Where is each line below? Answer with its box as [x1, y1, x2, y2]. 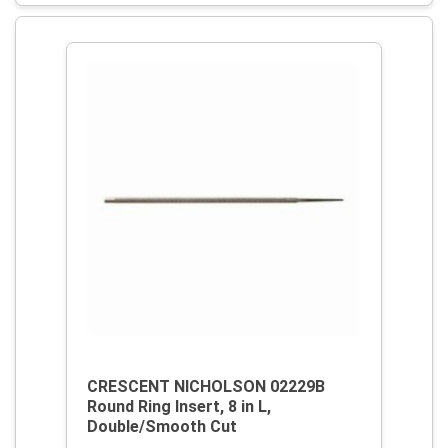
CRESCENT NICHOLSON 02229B [87, 377, 325, 396]
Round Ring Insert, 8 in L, [87, 397, 271, 416]
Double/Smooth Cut [87, 417, 237, 436]
